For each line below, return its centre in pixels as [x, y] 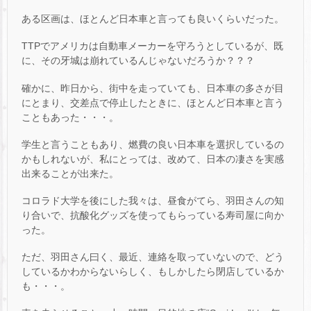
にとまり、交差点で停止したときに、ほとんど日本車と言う [153, 102]
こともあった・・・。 [70, 117]
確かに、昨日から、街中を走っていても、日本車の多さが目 [153, 88]
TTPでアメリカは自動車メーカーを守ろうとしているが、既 [152, 46]
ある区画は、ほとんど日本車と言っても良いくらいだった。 [153, 19]
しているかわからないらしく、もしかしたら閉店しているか [153, 272]
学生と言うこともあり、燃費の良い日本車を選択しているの [153, 144]
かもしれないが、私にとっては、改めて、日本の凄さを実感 [153, 159]
